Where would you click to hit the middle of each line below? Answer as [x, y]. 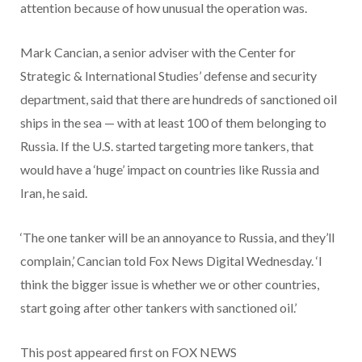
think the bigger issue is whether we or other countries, [170, 284]
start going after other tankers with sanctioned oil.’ [160, 307]
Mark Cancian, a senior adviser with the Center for [158, 52]
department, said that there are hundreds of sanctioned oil [179, 99]
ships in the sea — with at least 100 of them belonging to [173, 122]
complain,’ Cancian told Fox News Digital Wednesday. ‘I [171, 260]
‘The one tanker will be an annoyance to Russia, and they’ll [177, 237]
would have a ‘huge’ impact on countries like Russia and [170, 169]
